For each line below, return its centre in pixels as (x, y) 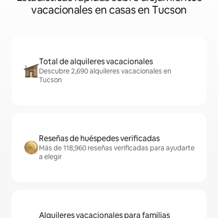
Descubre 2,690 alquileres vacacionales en (105, 71)
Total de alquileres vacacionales (96, 62)
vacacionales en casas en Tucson (109, 10)
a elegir (50, 157)
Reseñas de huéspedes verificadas (99, 138)
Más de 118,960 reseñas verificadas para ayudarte (117, 148)
